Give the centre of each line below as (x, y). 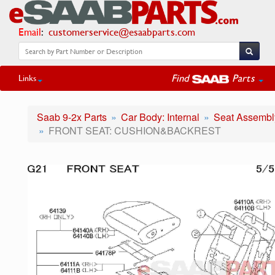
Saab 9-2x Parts (72, 117)
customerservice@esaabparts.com (122, 32)
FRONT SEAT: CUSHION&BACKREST (135, 130)
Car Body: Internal (160, 117)
